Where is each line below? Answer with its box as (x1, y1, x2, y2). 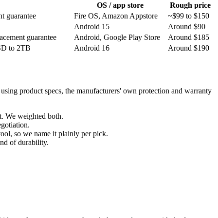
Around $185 (168, 33, 209, 42)
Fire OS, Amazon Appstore (74, 12, 158, 20)
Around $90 (168, 22, 205, 31)
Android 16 (74, 44, 109, 53)
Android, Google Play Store (74, 33, 160, 42)
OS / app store (96, 1, 144, 10)
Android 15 (74, 22, 109, 31)
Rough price (170, 1, 211, 10)
